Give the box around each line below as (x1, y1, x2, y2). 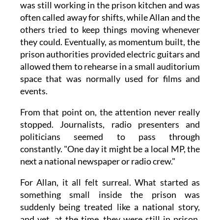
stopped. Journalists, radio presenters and (20, 118, 200, 130)
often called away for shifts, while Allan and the (20, 11, 200, 23)
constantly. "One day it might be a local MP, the (20, 143, 200, 154)
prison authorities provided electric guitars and (20, 48, 200, 59)
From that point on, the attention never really (20, 106, 200, 117)
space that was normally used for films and (20, 73, 200, 84)
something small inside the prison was (20, 189, 200, 200)
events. (20, 85, 48, 96)
